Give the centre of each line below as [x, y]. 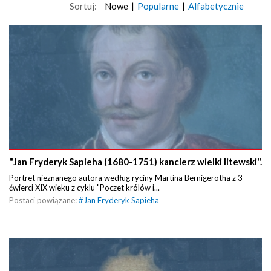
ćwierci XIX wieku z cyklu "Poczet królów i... [84, 188]
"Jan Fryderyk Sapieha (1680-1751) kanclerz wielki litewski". [135, 162]
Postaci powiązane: [44, 201]
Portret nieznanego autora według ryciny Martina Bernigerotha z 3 [126, 178]
